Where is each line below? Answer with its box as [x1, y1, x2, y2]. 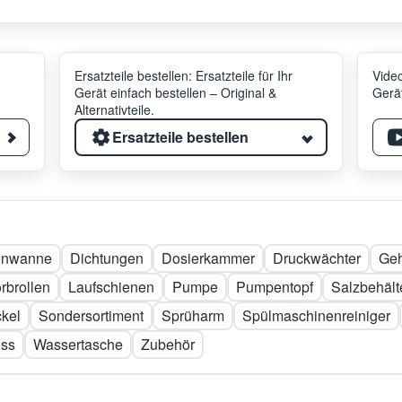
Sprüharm [162, 305, 224, 326]
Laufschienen [68, 276, 154, 297]
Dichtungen [70, 248, 144, 268]
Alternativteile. [74, 100, 154, 118]
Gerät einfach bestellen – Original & [74, 83, 276, 101]
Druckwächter [273, 248, 361, 268]
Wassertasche [33, 334, 123, 354]
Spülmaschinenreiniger [242, 305, 390, 326]
